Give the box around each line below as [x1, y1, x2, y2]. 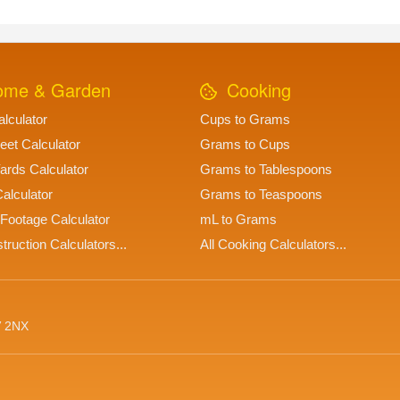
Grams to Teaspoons [200, 187, 322, 203]
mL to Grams [200, 212, 277, 228]
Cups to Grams [200, 112, 290, 128]
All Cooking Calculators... [200, 237, 346, 253]
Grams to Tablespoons [200, 162, 332, 178]
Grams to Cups [200, 137, 290, 153]
